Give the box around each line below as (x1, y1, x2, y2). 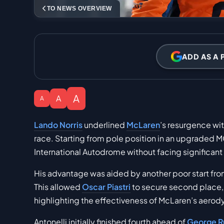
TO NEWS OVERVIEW (46, 5, 112, 12)
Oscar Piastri (82, 181, 130, 192)
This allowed (34, 181, 82, 192)
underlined (82, 119, 126, 130)
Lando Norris (34, 119, 82, 130)
